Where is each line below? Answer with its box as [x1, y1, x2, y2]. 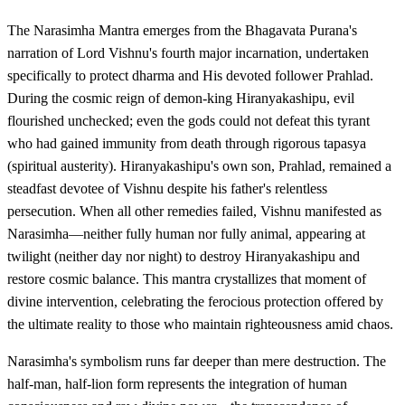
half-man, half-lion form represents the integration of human [7, 375, 347, 391]
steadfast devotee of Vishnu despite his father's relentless [7, 180, 327, 196]
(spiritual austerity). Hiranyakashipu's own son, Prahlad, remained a [7, 157, 391, 174]
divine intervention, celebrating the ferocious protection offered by [7, 293, 383, 309]
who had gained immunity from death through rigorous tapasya [7, 135, 366, 151]
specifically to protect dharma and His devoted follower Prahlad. [7, 67, 373, 83]
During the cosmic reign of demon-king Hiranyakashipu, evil [7, 89, 354, 106]
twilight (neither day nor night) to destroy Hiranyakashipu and [7, 248, 360, 264]
